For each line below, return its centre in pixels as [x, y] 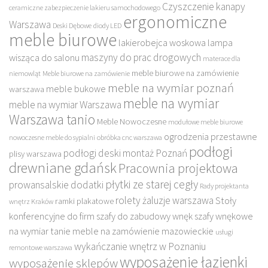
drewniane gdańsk [63, 167]
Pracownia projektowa [178, 168]
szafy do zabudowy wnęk [144, 216]
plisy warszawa [35, 153]
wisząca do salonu [44, 57]
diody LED [107, 25]
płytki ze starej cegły [152, 184]
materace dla [222, 58]
